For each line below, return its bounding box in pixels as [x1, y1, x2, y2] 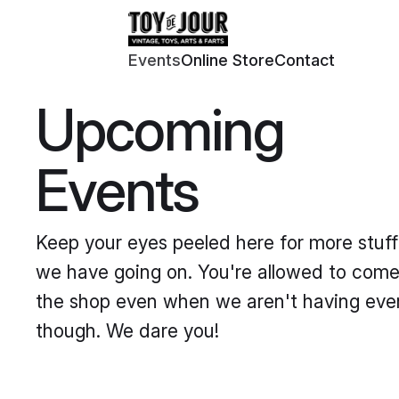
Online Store [181, 50, 274, 69]
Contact [274, 50, 335, 69]
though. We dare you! [36, 320, 219, 342]
